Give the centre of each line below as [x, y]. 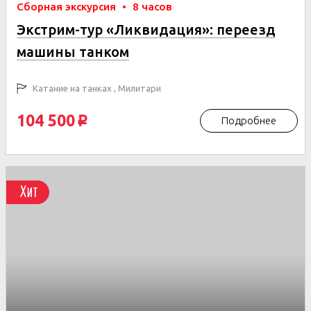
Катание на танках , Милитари [96, 88]
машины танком [73, 52]
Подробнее [249, 120]
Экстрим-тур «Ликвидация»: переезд [146, 30]
